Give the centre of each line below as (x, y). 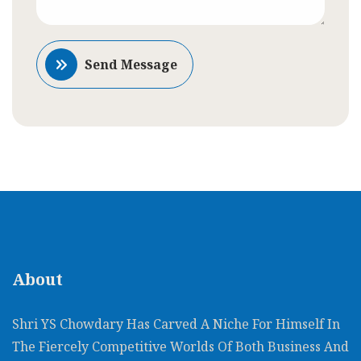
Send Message (131, 65)
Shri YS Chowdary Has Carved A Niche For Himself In (176, 324)
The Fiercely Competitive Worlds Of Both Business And (180, 347)
